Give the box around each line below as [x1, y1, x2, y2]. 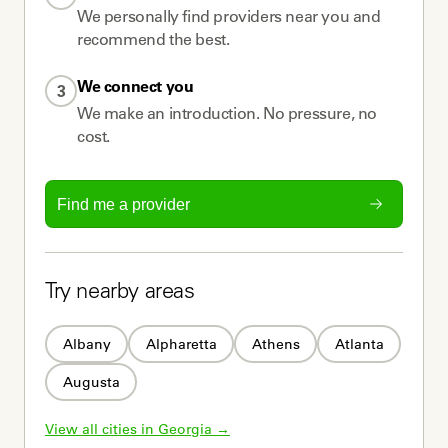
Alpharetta [145, 334, 217, 353]
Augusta [62, 372, 120, 391]
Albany [62, 334, 111, 353]
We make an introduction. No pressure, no [77, 103, 378, 123]
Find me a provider [57, 195, 191, 213]
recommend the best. [77, 29, 230, 49]
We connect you [77, 76, 194, 96]
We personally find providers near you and [77, 6, 381, 26]
